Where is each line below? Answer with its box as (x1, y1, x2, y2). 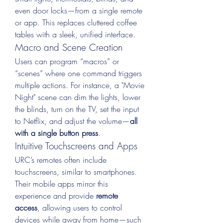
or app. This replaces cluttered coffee (15, 17, 137, 28)
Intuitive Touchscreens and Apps (15, 139, 137, 152)
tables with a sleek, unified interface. (15, 29, 135, 40)
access (15, 202, 37, 213)
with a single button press (15, 127, 98, 138)
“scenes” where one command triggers (15, 68, 142, 79)
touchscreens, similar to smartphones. (15, 166, 137, 177)
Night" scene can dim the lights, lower (15, 92, 140, 103)
